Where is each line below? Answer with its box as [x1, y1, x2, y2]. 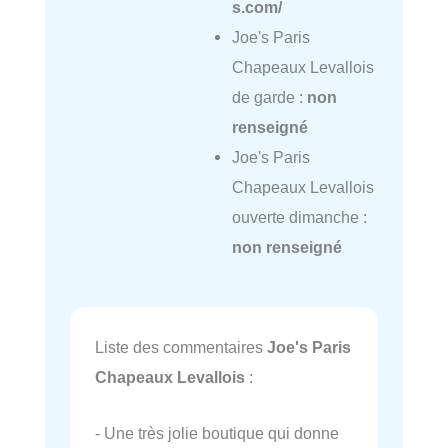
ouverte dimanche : [231, 208, 367, 227]
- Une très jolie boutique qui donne [95, 424, 339, 443]
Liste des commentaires [95, 337, 267, 356]
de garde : [231, 88, 307, 107]
